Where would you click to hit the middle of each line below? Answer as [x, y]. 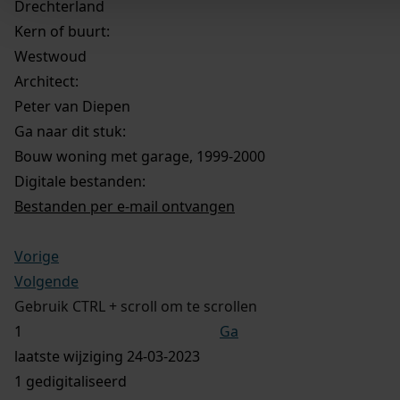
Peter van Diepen [72, 106]
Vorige [37, 256]
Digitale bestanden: [80, 181]
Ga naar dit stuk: [70, 131]
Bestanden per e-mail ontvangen [125, 206]
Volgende [46, 281]
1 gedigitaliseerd [71, 381]
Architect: [46, 81]
